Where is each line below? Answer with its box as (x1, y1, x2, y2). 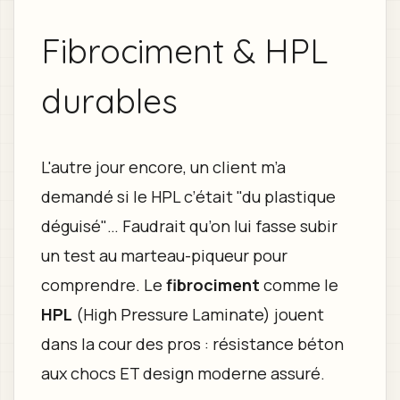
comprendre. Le (40, 274, 166, 296)
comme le (259, 274, 338, 296)
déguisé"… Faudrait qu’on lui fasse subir (40, 215, 337, 237)
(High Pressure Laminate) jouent (71, 304, 324, 326)
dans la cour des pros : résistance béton (40, 333, 344, 355)
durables (40, 79, 178, 121)
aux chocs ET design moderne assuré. (40, 362, 325, 385)
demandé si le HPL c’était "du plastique (40, 186, 336, 208)
